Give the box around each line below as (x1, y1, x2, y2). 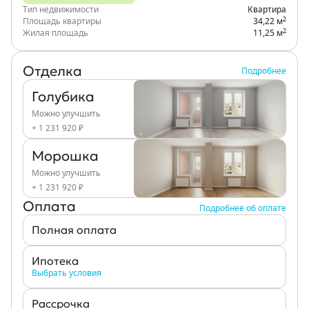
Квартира (248, 6, 286, 14)
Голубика (32, 88, 94, 106)
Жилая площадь (23, 29, 88, 37)
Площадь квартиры (23, 17, 101, 26)
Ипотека (32, 254, 79, 268)
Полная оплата (32, 223, 117, 237)
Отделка (23, 62, 82, 80)
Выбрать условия (32, 269, 101, 277)
